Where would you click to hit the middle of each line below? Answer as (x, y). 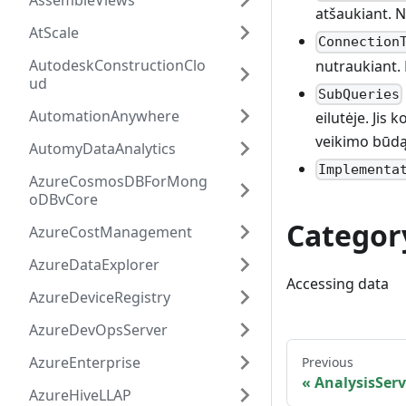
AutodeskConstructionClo (117, 65)
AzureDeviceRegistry (100, 297)
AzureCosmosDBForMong (118, 181)
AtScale (54, 33)
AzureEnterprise (85, 362)
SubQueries (359, 94)
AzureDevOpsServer (98, 330)
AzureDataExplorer (94, 265)
